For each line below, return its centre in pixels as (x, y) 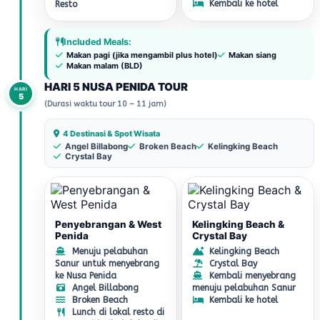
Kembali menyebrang (251, 276)
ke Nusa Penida (86, 276)
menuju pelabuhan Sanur (244, 288)
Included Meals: (97, 42)
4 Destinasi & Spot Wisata (111, 134)
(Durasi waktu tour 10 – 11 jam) (105, 104)
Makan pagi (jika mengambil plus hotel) (141, 55)
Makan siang (251, 55)
